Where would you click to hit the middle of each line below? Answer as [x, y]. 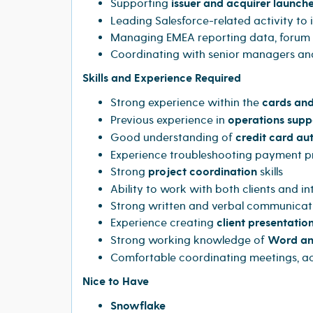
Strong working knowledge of [189, 240]
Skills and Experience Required [162, 78]
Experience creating [163, 223]
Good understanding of [173, 137]
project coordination [203, 172]
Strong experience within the [186, 102]
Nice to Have [116, 282]
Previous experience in [169, 120]
